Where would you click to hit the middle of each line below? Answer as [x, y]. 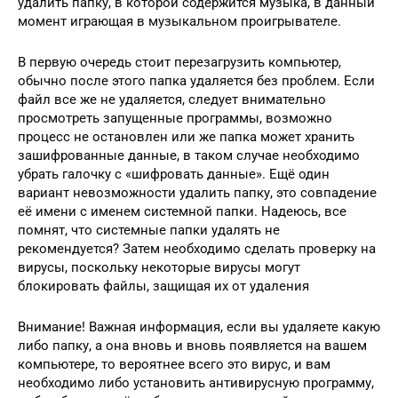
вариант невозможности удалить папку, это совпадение [197, 192]
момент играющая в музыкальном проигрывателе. [179, 21]
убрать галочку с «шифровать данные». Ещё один [174, 174]
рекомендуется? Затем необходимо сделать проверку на [197, 248]
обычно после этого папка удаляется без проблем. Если [196, 80]
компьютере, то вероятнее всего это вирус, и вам [174, 364]
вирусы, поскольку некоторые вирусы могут [159, 267]
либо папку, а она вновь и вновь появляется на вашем [192, 345]
